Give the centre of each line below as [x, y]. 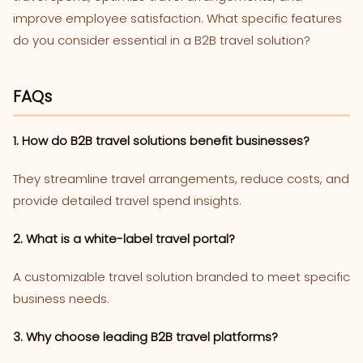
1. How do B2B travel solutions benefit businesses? [161, 141]
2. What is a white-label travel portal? [124, 239]
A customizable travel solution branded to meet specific [181, 277]
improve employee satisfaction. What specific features [177, 18]
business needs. [61, 299]
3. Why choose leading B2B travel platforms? [145, 337]
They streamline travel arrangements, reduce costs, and [181, 179]
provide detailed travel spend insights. [127, 201]
